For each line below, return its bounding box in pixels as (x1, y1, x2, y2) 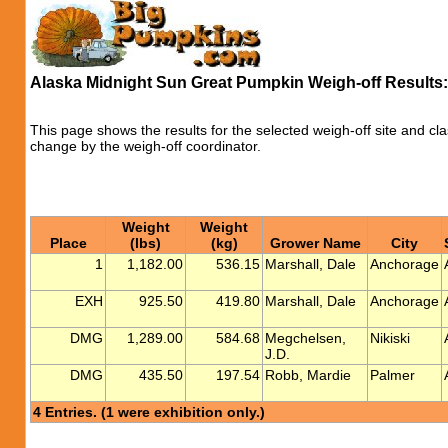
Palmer (370, 367, 415, 383)
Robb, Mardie (265, 367, 351, 383)
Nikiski (370, 330, 410, 346)
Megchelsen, (265, 330, 346, 346)
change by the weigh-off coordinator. (30, 138, 261, 154)
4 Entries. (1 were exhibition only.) (33, 404, 265, 420)
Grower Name (269, 235, 361, 251)
